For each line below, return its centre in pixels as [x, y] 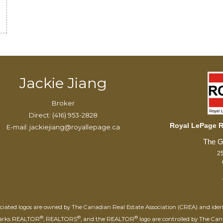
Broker [63, 103]
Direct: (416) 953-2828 [63, 115]
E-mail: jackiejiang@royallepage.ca [63, 127]
